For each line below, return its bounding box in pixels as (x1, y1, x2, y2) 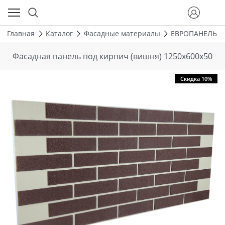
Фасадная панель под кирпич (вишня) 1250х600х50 (13, 50, 212, 62)
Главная (7, 29, 35, 39)
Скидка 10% (180, 75, 212, 83)
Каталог (45, 29, 73, 39)
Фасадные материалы (83, 29, 160, 39)
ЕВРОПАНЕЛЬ (171, 29, 217, 39)
